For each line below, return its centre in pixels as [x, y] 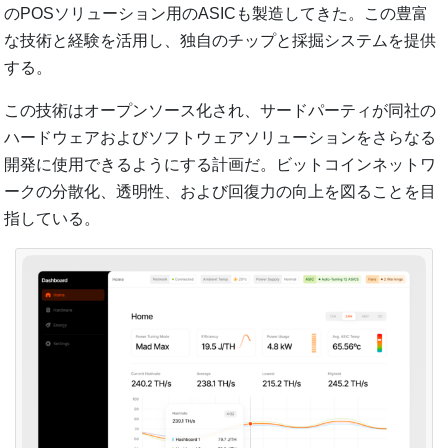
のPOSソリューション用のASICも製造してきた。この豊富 [216, 14]
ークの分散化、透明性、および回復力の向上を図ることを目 [220, 192]
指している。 [52, 219]
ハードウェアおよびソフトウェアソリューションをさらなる [220, 138]
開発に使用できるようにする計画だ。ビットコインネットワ [220, 165]
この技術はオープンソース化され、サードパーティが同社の [220, 111]
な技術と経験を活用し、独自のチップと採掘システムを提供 [220, 41]
